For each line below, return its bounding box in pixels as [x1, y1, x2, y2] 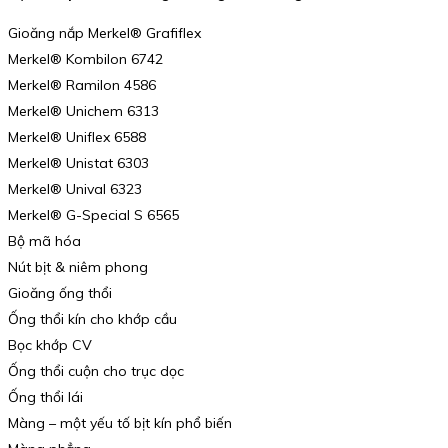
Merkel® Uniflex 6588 [8, 127, 146, 146]
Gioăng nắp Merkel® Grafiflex [8, 23, 201, 42]
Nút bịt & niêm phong [8, 257, 148, 276]
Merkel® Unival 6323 [8, 179, 142, 198]
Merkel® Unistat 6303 [8, 153, 149, 172]
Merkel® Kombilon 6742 [8, 49, 163, 68]
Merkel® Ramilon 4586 [8, 75, 156, 94]
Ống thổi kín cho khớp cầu [8, 309, 177, 328]
